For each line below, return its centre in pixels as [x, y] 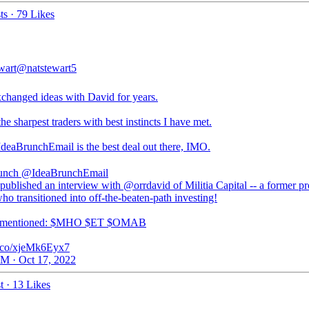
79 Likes [36, 14]
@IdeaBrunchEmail [65, 173]
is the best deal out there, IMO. [142, 147]
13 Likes [31, 285]
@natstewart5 [47, 68]
